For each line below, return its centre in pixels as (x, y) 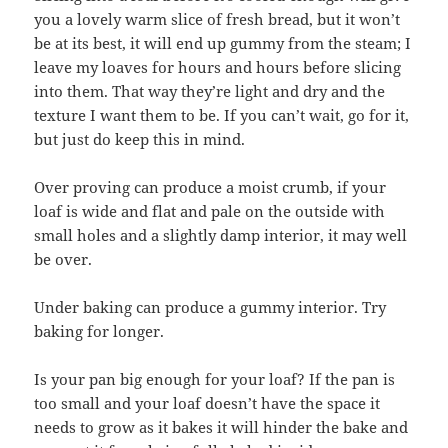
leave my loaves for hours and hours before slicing (218, 67)
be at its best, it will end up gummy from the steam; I (223, 43)
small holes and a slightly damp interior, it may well (221, 235)
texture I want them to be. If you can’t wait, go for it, (222, 115)
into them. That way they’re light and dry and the (210, 91)
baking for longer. (99, 331)
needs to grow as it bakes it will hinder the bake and (221, 427)
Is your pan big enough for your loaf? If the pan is (215, 379)
